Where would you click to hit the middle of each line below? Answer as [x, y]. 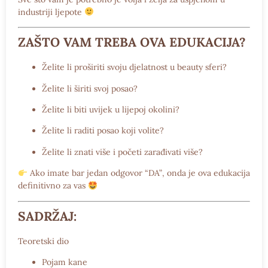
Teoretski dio [43, 241]
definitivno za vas [53, 186]
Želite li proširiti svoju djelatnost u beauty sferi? [134, 67]
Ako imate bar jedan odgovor [86, 173]
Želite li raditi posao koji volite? [103, 131]
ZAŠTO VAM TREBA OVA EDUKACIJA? [132, 42]
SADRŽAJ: [47, 216]
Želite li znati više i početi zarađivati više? [122, 152]
